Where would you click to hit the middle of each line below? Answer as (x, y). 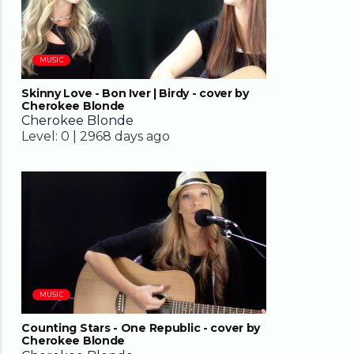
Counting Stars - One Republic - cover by (141, 328)
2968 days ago (125, 137)
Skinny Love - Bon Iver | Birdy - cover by (135, 93)
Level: (40, 137)
